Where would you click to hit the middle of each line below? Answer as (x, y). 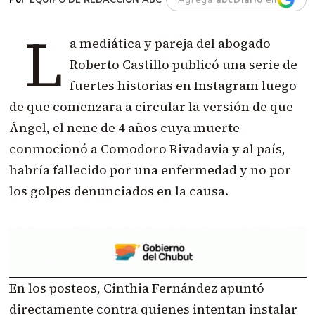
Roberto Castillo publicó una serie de (183, 64)
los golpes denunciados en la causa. (118, 191)
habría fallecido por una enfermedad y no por (150, 169)
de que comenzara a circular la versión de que (151, 106)
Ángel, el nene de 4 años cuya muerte (124, 127)
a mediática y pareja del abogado (170, 43)
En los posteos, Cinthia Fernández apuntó (136, 288)
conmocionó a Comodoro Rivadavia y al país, (147, 148)
